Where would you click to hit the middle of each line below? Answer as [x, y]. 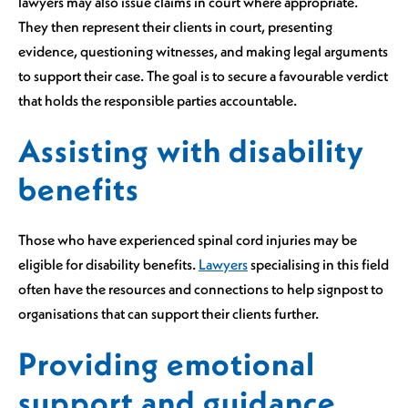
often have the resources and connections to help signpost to [201, 289]
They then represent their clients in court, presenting [175, 27]
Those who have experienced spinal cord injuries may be [188, 240]
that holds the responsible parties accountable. [158, 101]
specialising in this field [318, 265]
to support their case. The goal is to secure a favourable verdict [203, 76]
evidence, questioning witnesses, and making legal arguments [203, 51]
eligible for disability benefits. [108, 265]
